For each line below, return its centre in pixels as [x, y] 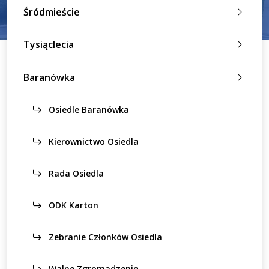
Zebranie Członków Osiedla [104, 237]
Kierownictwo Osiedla [92, 141]
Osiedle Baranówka [88, 109]
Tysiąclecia [49, 45]
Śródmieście [52, 12]
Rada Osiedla [75, 173]
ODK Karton [72, 205]
